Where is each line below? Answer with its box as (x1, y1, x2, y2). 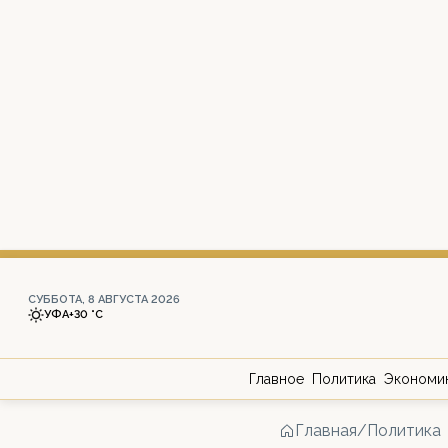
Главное (249, 371, 304, 387)
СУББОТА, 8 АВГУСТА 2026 (28, 293, 180, 306)
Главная (295, 421, 357, 440)
